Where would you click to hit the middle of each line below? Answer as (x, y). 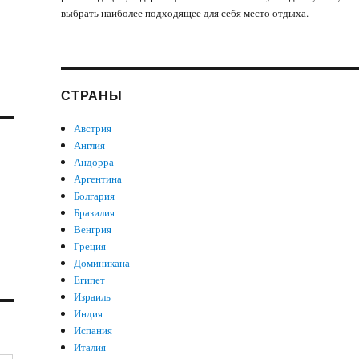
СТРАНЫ (92, 95)
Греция (90, 246)
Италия (90, 347)
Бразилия (95, 212)
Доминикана (102, 263)
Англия (90, 145)
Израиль (93, 296)
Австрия (93, 128)
